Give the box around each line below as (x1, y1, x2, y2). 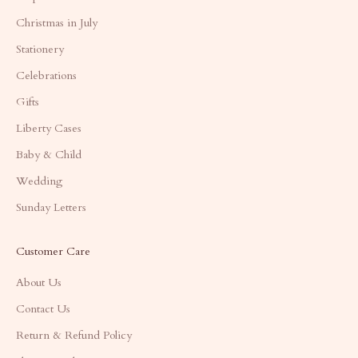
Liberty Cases (16, 120, 82, 136)
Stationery (16, 41, 64, 57)
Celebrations (16, 67, 77, 83)
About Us (16, 274, 62, 290)
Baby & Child (16, 146, 82, 162)
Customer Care (16, 243, 90, 259)
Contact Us (16, 300, 70, 316)
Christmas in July (16, 14, 97, 30)
